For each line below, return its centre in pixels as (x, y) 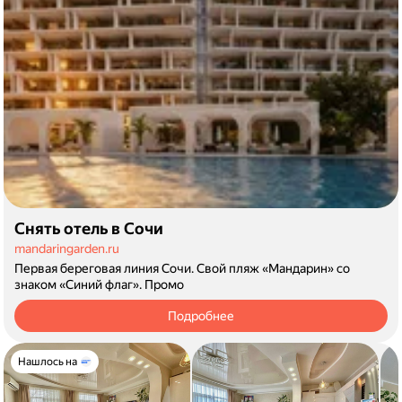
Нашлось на (48, 362)
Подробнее (201, 316)
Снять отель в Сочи (89, 228)
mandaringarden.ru (67, 249)
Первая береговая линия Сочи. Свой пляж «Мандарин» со (182, 268)
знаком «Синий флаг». (79, 284)
